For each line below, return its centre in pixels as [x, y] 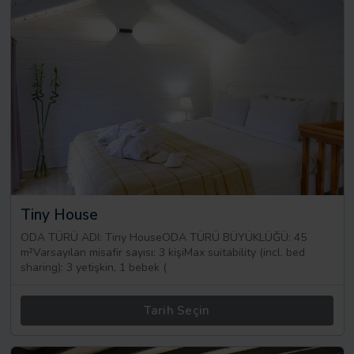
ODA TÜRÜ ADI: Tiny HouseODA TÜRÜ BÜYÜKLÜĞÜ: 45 [164, 237]
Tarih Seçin [177, 310]
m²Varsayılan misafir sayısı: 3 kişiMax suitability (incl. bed [163, 252]
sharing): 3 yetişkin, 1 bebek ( [94, 267]
